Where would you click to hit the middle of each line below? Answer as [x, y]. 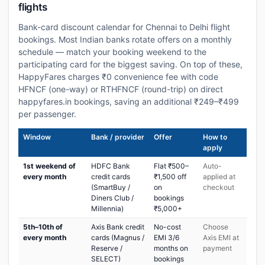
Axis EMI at [221, 237]
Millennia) [107, 209]
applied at [219, 177]
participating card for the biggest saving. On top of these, [130, 64]
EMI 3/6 [167, 237]
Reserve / [107, 248]
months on [171, 248]
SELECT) [106, 259]
